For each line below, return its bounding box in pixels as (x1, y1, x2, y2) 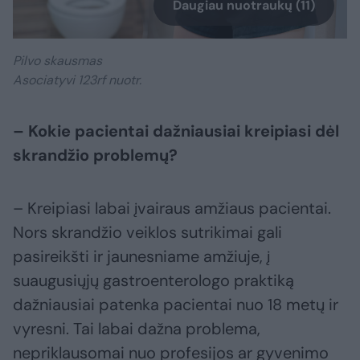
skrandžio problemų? (13, 145, 178, 166)
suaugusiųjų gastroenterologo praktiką (13, 270, 294, 292)
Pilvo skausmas (13, 52, 102, 70)
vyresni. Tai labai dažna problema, (13, 318, 260, 340)
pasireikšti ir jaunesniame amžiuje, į (13, 246, 270, 268)
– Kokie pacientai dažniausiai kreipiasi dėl (13, 121, 339, 142)
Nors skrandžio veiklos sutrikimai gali (13, 222, 282, 243)
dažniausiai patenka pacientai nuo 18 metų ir (13, 294, 338, 316)
